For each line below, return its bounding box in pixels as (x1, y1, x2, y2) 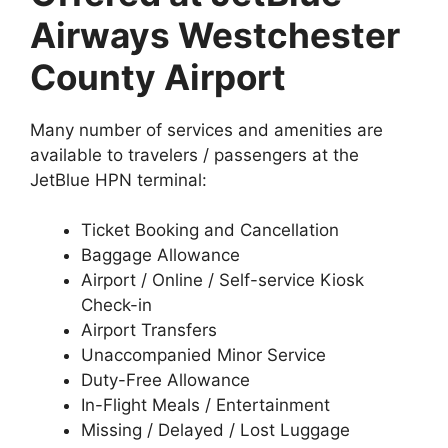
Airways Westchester (30, 13, 400, 56)
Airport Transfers (81, 320, 217, 341)
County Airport (30, 55, 286, 98)
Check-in (81, 295, 152, 316)
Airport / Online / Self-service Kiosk (81, 270, 364, 291)
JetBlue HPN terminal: (30, 169, 207, 190)
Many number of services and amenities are (30, 119, 383, 140)
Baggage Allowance (81, 245, 240, 266)
